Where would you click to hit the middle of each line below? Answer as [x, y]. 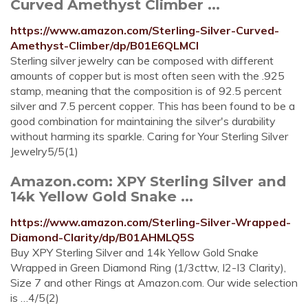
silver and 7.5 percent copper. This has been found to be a [153, 106]
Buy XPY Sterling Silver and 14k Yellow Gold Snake [134, 252]
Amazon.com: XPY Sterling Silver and [148, 181]
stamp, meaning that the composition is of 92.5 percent [146, 91]
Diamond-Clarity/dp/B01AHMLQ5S [102, 237]
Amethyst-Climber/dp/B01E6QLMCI [104, 45]
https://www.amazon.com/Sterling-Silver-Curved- [145, 30]
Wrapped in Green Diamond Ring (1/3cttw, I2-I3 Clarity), [148, 267]
